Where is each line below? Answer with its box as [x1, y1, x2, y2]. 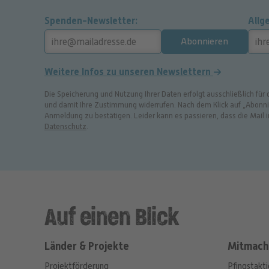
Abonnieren [181, 36, 229, 47]
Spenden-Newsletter [44, 15, 135, 27]
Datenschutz [44, 122, 86, 131]
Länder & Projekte [44, 240, 129, 253]
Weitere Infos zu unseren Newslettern [44, 66, 213, 78]
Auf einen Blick [44, 207, 180, 230]
